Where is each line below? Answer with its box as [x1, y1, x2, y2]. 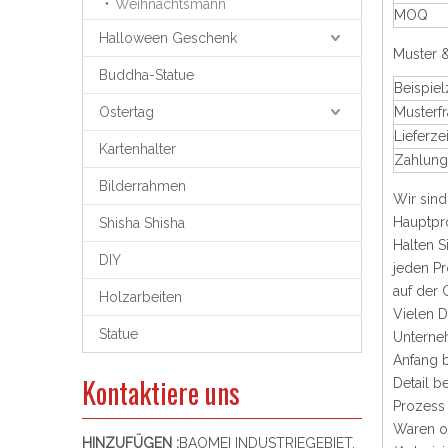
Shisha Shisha [99, 215, 185, 231]
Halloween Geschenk [99, 30, 237, 46]
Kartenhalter [99, 141, 176, 157]
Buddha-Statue [99, 67, 194, 83]
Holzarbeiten [99, 289, 182, 305]
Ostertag [99, 104, 154, 120]
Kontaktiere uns [82, 372, 240, 413]
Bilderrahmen [99, 178, 186, 194]
